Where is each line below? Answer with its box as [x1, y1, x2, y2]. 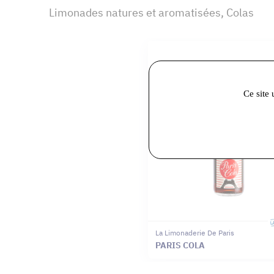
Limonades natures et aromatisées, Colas [49, 6, 254, 20]
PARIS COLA [155, 240, 205, 251]
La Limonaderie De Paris [155, 228, 234, 238]
